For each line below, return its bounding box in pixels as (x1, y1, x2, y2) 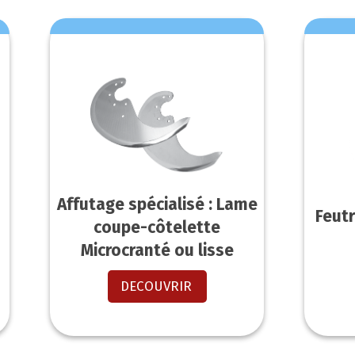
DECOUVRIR (120, 278, 192, 296)
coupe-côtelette (94, 217, 221, 239)
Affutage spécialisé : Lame (56, 194, 258, 216)
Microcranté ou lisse (80, 240, 234, 261)
